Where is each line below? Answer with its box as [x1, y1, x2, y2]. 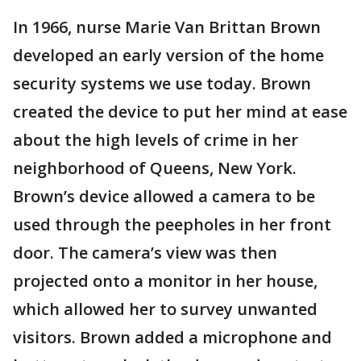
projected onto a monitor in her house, [13, 270, 317, 293]
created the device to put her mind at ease [13, 101, 347, 123]
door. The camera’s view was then [13, 242, 277, 264]
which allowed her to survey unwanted [13, 298, 317, 321]
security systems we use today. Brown [13, 73, 311, 95]
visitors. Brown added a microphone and [13, 326, 332, 349]
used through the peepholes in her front [13, 214, 331, 236]
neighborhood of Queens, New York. [13, 157, 297, 180]
